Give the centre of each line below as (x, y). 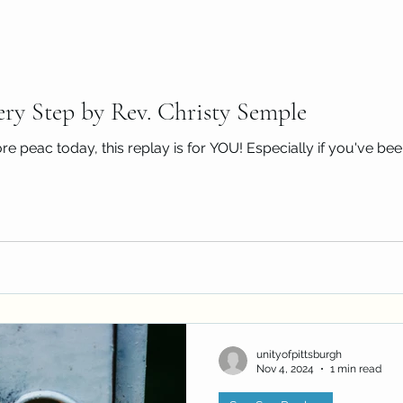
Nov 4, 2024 (285, 369)
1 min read (356, 369)
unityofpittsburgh (299, 354)
